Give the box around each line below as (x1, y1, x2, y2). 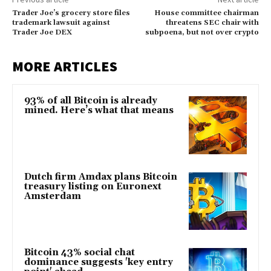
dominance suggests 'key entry (24, 256, 173, 269)
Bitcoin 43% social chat (24, 247, 135, 259)
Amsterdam (24, 190, 81, 202)
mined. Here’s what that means (24, 105, 174, 117)
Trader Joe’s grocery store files (12, 8, 130, 18)
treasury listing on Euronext (24, 180, 162, 192)
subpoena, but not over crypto (145, 28, 259, 38)
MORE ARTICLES (12, 57, 117, 76)
